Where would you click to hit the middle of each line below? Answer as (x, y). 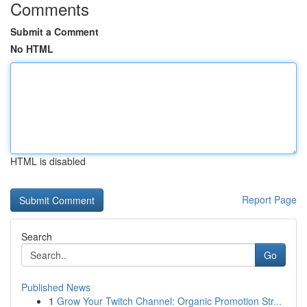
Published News (56, 287)
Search (37, 236)
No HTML (32, 49)
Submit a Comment (54, 32)
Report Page (269, 199)
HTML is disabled (48, 161)
